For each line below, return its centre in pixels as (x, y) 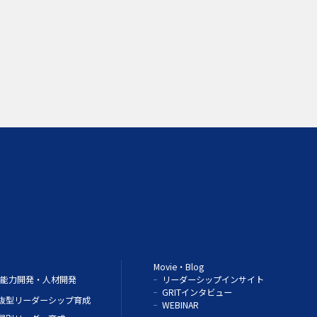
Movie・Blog (179, 266)
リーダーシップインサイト (213, 279)
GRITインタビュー (197, 292)
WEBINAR (181, 304)
